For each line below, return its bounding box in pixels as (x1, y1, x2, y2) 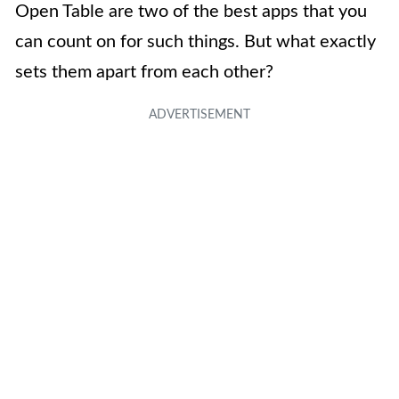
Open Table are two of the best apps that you (15, 3, 367, 20)
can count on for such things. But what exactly (15, 33, 376, 51)
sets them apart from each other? (15, 63, 273, 81)
